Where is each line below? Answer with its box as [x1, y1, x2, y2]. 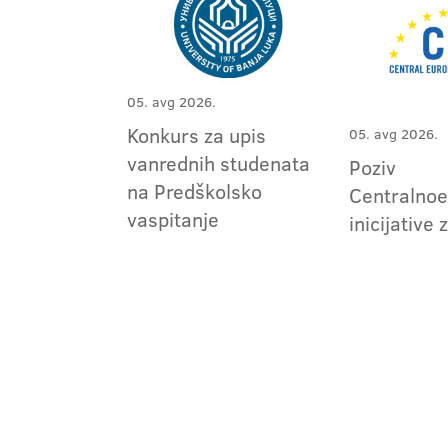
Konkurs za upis [127, 121, 266, 150]
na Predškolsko [127, 177, 262, 206]
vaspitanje [127, 205, 219, 234]
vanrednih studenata [127, 149, 310, 178]
